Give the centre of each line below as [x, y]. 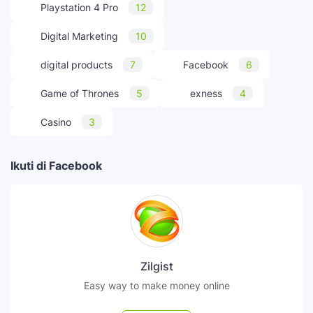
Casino [56, 122]
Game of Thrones [80, 93]
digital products [77, 64]
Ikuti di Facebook [56, 165]
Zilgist [156, 266]
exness [206, 93]
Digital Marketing [79, 36]
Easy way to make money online [156, 285]
